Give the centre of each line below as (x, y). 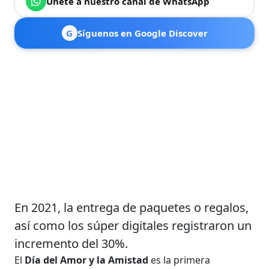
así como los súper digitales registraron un (133, 225)
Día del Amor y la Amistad (86, 260)
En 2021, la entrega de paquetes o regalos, (132, 207)
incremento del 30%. (71, 243)
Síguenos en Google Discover (142, 33)
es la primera (180, 260)
